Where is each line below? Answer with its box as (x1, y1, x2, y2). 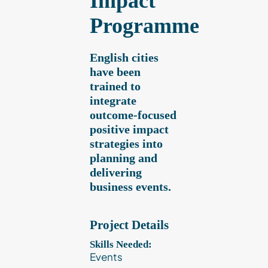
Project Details (90, 218, 169, 233)
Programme (90, 14, 199, 38)
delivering (90, 166, 142, 179)
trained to (90, 80, 141, 93)
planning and (90, 151, 157, 165)
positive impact (90, 123, 169, 136)
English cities (90, 51, 159, 65)
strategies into (90, 137, 163, 151)
